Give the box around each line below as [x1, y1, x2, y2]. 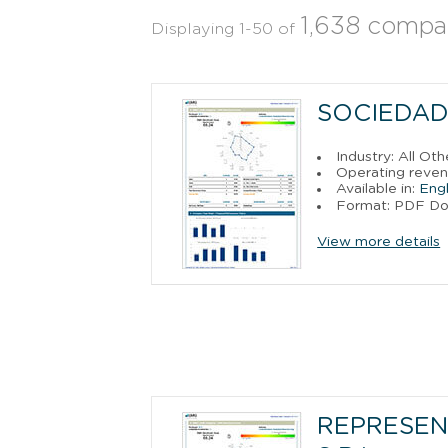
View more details [317, 234, 441, 249]
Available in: [336, 181, 420, 196]
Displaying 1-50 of [151, 20, 296, 37]
